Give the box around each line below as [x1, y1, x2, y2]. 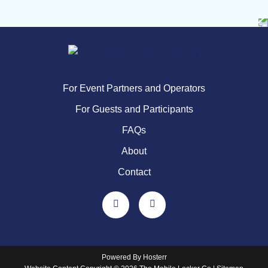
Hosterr [142, 253, 167, 261]
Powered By [101, 253, 143, 261]
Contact [117, 167, 151, 177]
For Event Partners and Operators [63, 83, 205, 93]
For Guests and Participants [75, 104, 193, 114]
